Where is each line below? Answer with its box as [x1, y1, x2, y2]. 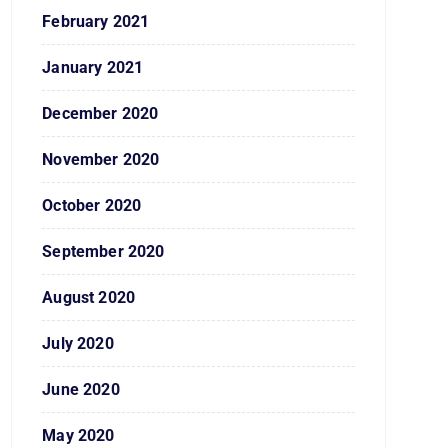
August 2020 [42, 288, 136, 307]
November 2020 [42, 150, 160, 169]
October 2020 [42, 196, 142, 215]
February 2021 [42, 12, 150, 31]
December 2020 [42, 104, 159, 123]
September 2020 [42, 242, 165, 261]
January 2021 [42, 58, 144, 77]
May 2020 [42, 426, 115, 445]
